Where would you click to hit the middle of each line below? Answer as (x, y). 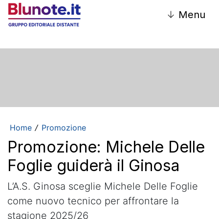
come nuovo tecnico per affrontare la (93, 201)
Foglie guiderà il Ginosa (93, 165)
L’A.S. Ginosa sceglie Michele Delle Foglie (103, 186)
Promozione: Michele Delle (106, 147)
